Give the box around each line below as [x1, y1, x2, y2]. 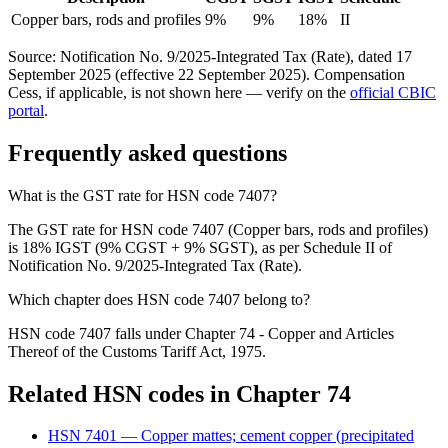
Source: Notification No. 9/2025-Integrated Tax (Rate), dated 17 [8, 47, 412, 65]
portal [8, 101, 44, 119]
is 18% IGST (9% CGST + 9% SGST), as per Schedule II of [8, 238, 392, 256]
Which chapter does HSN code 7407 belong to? [8, 290, 310, 308]
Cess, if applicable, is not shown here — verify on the [8, 83, 346, 101]
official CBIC [350, 83, 436, 101]
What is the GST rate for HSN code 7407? [8, 186, 277, 204]
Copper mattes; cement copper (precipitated [141, 427, 414, 445]
